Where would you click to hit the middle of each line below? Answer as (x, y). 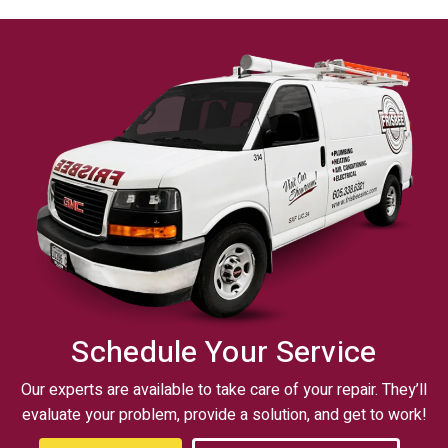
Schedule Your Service (224, 352)
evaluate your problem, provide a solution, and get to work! (224, 414)
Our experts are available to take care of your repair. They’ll (224, 389)
